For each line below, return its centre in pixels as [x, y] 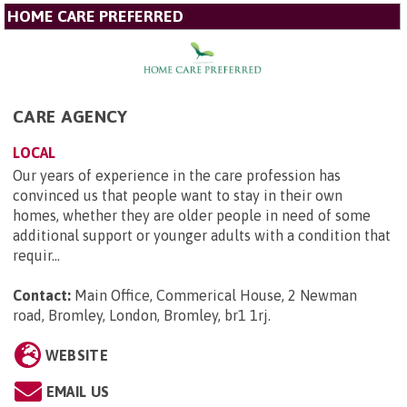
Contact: [42, 296]
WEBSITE [76, 356]
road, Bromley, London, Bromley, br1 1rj [140, 316]
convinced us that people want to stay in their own [178, 196]
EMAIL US [78, 392]
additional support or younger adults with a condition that [202, 236]
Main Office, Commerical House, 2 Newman [216, 296]
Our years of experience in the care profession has [177, 176]
